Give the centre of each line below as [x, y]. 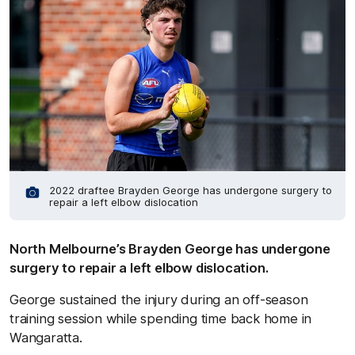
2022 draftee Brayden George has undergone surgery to [191, 190]
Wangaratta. [46, 337]
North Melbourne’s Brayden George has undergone [170, 248]
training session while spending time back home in [161, 318]
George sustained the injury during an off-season [159, 299]
